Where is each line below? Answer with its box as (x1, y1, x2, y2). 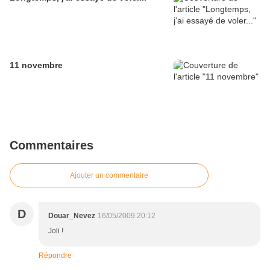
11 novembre (10, 60, 63, 71)
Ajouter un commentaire (70, 171, 148, 180)
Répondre (39, 251, 72, 260)
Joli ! (48, 227, 63, 236)
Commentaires (10, 139, 93, 152)
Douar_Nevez (48, 212, 95, 221)
